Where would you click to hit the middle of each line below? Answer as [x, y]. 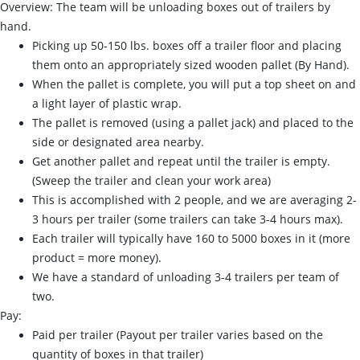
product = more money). [100, 258]
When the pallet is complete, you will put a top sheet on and [194, 84]
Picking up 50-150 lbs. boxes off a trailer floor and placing [187, 45]
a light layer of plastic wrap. [107, 103]
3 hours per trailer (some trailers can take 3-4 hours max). [188, 219]
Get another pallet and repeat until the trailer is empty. [181, 161]
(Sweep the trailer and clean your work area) [151, 180]
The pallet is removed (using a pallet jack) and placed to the [193, 123]
